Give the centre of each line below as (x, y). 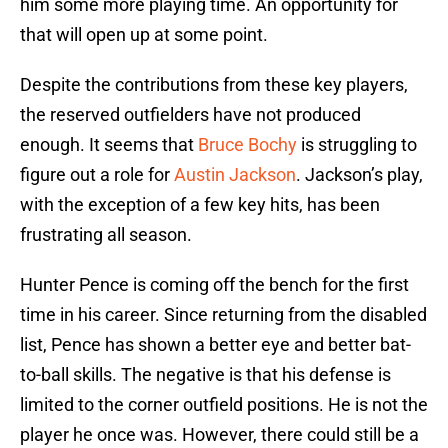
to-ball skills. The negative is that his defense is (205, 375)
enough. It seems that (109, 145)
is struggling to (357, 145)
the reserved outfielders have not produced (190, 115)
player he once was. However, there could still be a (219, 435)
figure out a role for (97, 175)
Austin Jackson (235, 175)
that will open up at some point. (144, 35)
